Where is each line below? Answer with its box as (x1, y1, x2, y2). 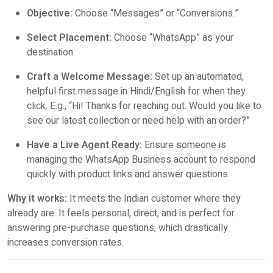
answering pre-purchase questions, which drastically (7, 221, 228, 235)
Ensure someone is (142, 138, 226, 152)
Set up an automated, (152, 69, 244, 84)
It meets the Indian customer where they (67, 191, 241, 206)
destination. (27, 45, 75, 60)
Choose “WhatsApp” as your (112, 30, 233, 45)
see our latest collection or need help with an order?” (27, 113, 250, 128)
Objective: (27, 6, 73, 21)
